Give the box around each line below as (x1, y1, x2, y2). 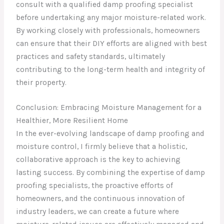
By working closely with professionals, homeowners (16, 25, 200, 35)
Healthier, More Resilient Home (16, 116, 128, 125)
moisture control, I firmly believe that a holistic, (16, 142, 187, 151)
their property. (16, 77, 67, 87)
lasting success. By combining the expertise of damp (16, 168, 205, 177)
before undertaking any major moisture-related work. (16, 12, 206, 22)
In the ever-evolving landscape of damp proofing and (16, 129, 205, 138)
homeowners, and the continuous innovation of (16, 194, 185, 203)
